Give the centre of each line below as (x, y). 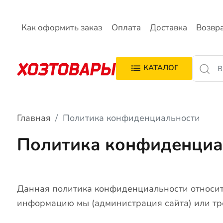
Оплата (126, 28)
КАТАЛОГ (161, 68)
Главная (34, 118)
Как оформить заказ (62, 28)
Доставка (168, 28)
